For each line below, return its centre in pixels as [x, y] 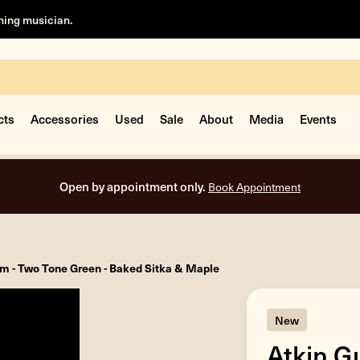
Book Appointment [254, 187]
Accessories [65, 119]
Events [318, 119]
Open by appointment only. [134, 186]
